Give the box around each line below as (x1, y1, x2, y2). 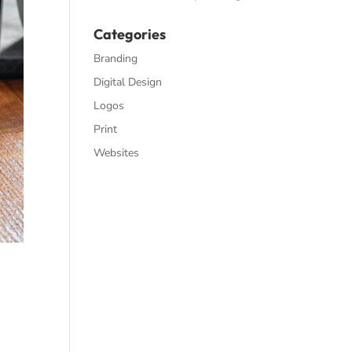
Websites (93, 145, 140, 160)
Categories (93, 25, 167, 43)
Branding (93, 51, 138, 66)
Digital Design (93, 75, 163, 90)
